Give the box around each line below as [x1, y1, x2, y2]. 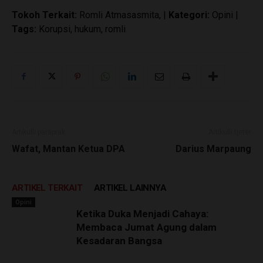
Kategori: [168, 9, 210, 21]
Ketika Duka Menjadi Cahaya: [76, 207, 208, 220]
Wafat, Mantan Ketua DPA [12, 143, 125, 154]
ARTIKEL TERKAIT [12, 182, 82, 193]
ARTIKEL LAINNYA [94, 182, 166, 193]
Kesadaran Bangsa [76, 234, 162, 247]
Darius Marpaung [176, 143, 251, 154]
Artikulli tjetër [208, 127, 251, 136]
